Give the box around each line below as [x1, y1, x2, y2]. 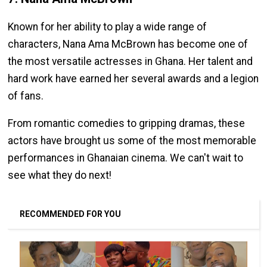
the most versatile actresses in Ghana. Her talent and [8, 55, 253, 67]
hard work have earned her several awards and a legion [8, 72, 259, 85]
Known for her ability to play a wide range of [8, 20, 207, 33]
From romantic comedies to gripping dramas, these [8, 117, 246, 130]
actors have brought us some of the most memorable [8, 135, 257, 147]
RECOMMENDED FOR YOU [20, 209, 122, 219]
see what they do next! [8, 169, 112, 182]
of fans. [8, 89, 44, 102]
